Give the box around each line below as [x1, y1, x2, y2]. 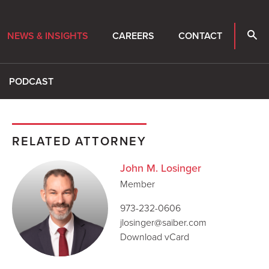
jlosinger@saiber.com [120, 216, 207, 229]
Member [120, 177, 155, 190]
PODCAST [9, 74, 53, 88]
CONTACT [178, 29, 222, 43]
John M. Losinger [120, 160, 201, 176]
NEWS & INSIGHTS [7, 29, 88, 43]
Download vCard [120, 230, 189, 243]
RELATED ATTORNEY [12, 132, 147, 150]
